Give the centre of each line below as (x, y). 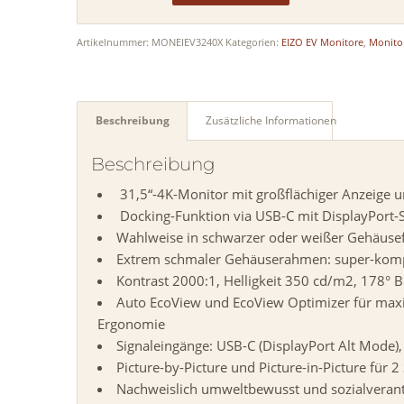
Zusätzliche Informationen (271, 121)
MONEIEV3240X (188, 42)
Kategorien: (254, 42)
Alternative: (128, 35)
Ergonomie (132, 324)
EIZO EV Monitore (323, 42)
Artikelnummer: (115, 42)
